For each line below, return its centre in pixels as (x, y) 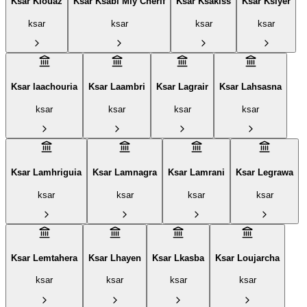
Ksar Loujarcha (247, 258)
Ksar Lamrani (196, 172)
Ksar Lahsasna (250, 87)
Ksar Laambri (117, 87)
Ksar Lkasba (178, 258)
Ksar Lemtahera (44, 258)
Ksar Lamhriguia (46, 172)
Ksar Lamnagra (125, 172)
